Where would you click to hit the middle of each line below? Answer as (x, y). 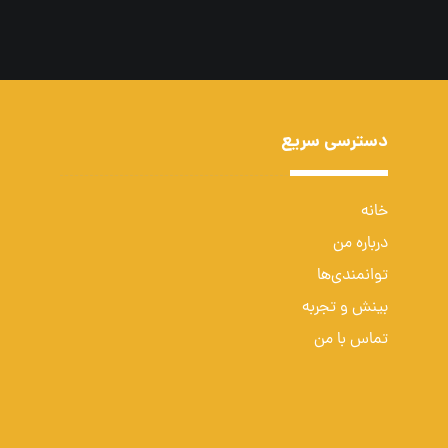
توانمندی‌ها (353, 276)
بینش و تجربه (345, 308)
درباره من (361, 244)
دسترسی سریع (335, 142)
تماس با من (351, 340)
